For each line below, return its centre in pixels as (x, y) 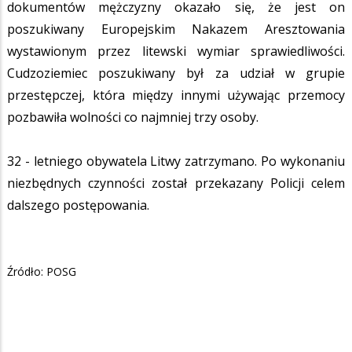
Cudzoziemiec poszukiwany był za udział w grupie (176, 73)
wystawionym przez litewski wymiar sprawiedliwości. (176, 51)
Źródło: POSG (42, 271)
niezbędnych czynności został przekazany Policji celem (176, 183)
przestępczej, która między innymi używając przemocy (176, 95)
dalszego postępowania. (78, 205)
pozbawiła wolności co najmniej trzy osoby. (133, 117)
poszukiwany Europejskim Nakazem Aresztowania (176, 29)
